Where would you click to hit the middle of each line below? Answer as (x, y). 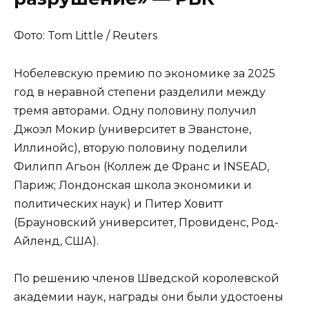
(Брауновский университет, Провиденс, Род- (146, 222)
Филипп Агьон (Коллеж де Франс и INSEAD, (141, 166)
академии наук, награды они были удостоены (149, 297)
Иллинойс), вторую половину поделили (131, 148)
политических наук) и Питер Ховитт (118, 203)
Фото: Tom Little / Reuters (86, 36)
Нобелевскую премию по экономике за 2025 (144, 73)
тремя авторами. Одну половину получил (135, 110)
